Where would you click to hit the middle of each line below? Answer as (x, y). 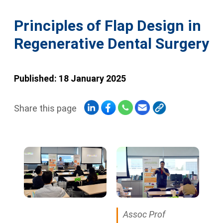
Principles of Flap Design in (108, 26)
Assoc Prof (144, 215)
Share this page (45, 108)
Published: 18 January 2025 (70, 78)
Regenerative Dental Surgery (111, 44)
